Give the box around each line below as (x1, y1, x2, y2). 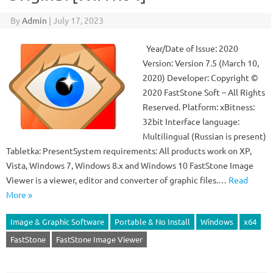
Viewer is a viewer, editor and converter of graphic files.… (6, 174, 229, 185)
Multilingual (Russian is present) (143, 130, 266, 141)
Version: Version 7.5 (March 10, (143, 57, 259, 68)
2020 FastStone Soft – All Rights (143, 87, 265, 97)
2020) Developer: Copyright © (143, 72, 258, 83)
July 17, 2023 (52, 15, 104, 26)
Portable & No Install (115, 216, 190, 227)
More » (6, 189, 32, 200)
